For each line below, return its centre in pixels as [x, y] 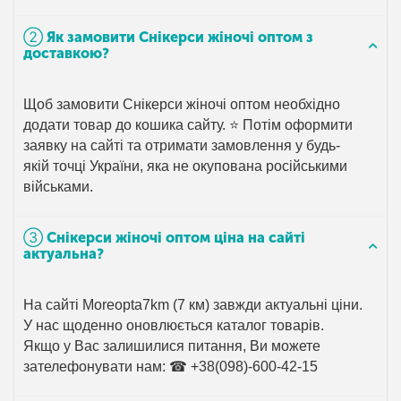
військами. [59, 187]
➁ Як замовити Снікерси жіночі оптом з [168, 38]
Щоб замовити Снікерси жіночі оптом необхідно [182, 105]
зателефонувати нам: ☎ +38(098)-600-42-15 [171, 367]
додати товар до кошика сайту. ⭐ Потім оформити [188, 125]
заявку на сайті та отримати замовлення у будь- [182, 146]
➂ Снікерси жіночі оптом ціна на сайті [164, 238]
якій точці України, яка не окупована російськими [186, 166]
